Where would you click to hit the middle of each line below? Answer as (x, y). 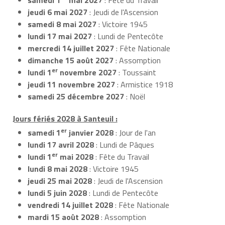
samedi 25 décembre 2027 (76, 96)
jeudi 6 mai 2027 (58, 12)
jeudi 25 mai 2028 (60, 181)
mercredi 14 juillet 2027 (71, 48)
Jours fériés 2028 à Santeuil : (65, 119)
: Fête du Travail (121, 157)
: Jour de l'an (135, 133)
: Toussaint (136, 72)
